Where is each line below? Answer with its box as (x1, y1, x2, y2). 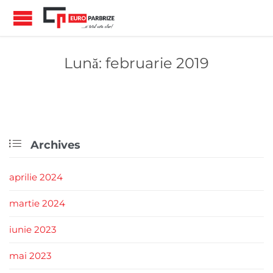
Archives (27, 138, 80, 152)
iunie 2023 (9, 224, 56, 236)
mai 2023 (9, 250, 51, 262)
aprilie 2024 (9, 171, 63, 183)
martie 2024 (9, 197, 65, 210)
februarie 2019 (105, 54, 209, 72)
